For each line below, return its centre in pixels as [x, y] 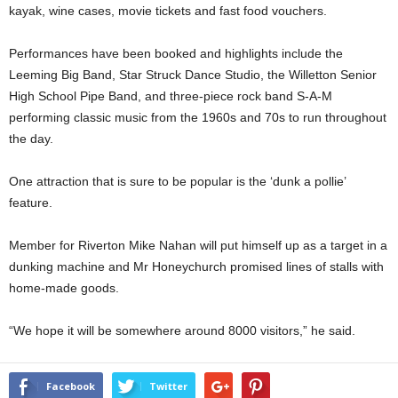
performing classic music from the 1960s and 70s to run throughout [198, 117]
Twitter [168, 386]
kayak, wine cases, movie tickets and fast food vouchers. [168, 10]
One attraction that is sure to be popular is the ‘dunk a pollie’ [177, 181]
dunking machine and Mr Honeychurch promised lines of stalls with [196, 266]
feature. [31, 202]
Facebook [71, 386]
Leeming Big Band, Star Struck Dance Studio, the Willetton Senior [193, 74]
